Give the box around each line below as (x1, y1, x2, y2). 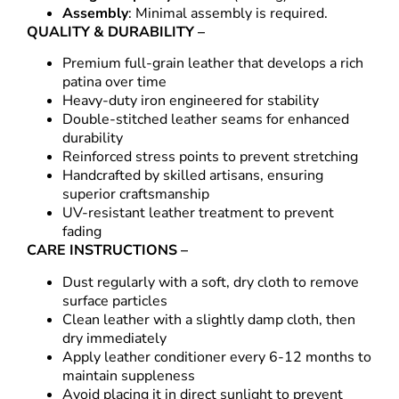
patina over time (62, 72, 167, 93)
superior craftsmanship (62, 184, 209, 205)
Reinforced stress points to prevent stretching (62, 147, 358, 167)
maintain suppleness (62, 365, 195, 386)
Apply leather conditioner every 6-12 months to (62, 346, 371, 367)
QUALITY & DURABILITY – (27, 21, 205, 42)
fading (62, 222, 102, 242)
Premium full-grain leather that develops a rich (62, 53, 363, 74)
